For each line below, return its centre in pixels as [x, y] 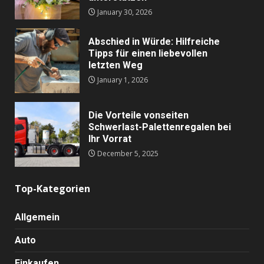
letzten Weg [115, 65]
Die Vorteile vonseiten [138, 115]
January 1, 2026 [122, 80]
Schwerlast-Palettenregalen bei [160, 127]
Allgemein [37, 217]
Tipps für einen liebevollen [148, 54]
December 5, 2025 [127, 154]
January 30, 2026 [124, 12]
